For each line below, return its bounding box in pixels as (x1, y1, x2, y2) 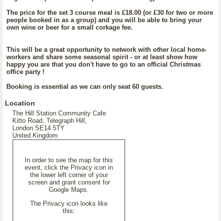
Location (5, 99, 35, 107)
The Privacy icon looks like (30, 200, 108, 207)
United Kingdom (12, 132, 58, 139)
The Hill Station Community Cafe (12, 110, 106, 117)
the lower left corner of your (30, 171, 108, 179)
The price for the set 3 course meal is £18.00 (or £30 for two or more (6, 9, 213, 16)
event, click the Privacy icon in (25, 164, 113, 171)
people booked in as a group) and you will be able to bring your (6, 16, 202, 24)
